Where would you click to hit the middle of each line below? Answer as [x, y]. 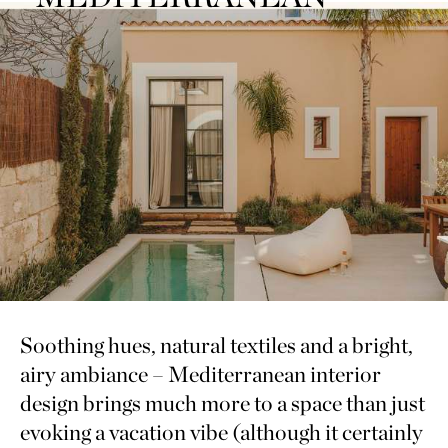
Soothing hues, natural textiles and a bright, [216, 344]
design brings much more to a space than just [222, 402]
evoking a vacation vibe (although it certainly [221, 431]
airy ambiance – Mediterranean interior [200, 373]
